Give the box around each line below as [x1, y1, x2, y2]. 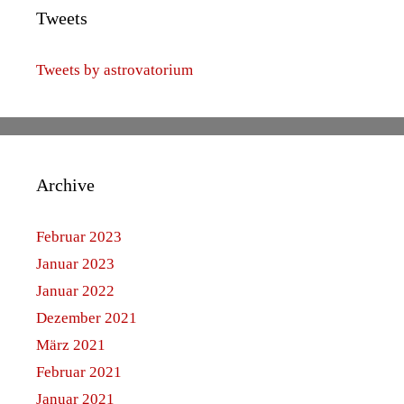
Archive [36, 174, 95, 195]
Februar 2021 [36, 363, 122, 381]
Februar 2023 [36, 227, 122, 245]
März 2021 [36, 335, 106, 353]
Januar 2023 [36, 254, 115, 272]
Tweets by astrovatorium [36, 60, 193, 78]
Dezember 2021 [36, 308, 137, 326]
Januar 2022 [36, 281, 115, 299]
